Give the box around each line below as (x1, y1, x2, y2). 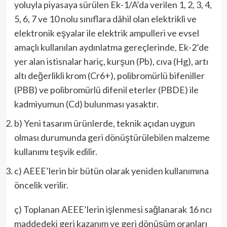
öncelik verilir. (14, 179, 68, 191)
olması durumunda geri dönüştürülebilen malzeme (14, 132, 210, 143)
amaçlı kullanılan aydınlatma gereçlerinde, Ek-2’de (14, 42, 209, 53)
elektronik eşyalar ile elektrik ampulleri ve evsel (14, 27, 199, 39)
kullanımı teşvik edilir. (14, 146, 97, 157)
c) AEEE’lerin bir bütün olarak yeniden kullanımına (14, 165, 209, 176)
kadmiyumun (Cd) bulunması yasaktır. (14, 98, 159, 109)
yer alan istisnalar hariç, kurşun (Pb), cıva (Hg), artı (14, 56, 208, 67)
